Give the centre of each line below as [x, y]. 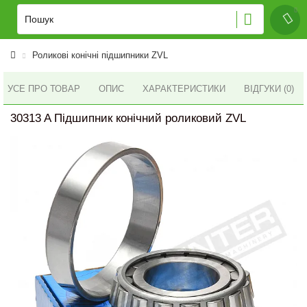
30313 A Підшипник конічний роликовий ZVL [128, 118]
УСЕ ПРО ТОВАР [44, 88]
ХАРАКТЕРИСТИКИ [184, 89]
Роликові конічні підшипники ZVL [100, 55]
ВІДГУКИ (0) [269, 89]
